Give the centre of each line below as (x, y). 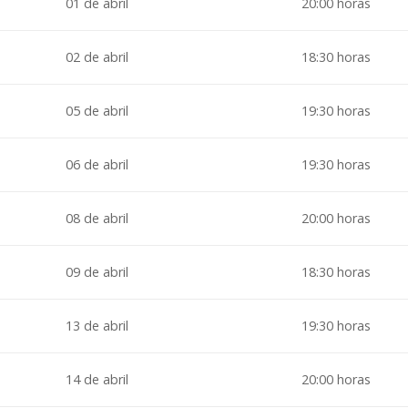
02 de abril (97, 57)
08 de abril (97, 219)
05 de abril (97, 111)
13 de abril (97, 326)
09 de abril (97, 272)
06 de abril (97, 165)
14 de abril (97, 380)
